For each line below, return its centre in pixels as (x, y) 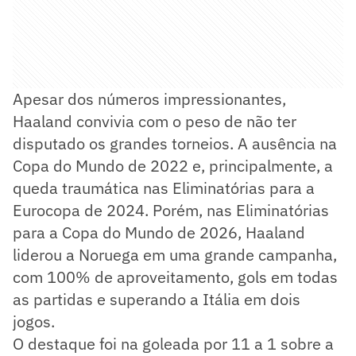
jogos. (34, 322)
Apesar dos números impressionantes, (149, 99)
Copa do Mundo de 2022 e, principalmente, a (173, 166)
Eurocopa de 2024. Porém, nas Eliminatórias (171, 211)
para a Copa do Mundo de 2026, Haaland (159, 233)
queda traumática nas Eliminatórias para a (164, 188)
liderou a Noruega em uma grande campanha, (175, 255)
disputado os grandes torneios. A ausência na (175, 144)
